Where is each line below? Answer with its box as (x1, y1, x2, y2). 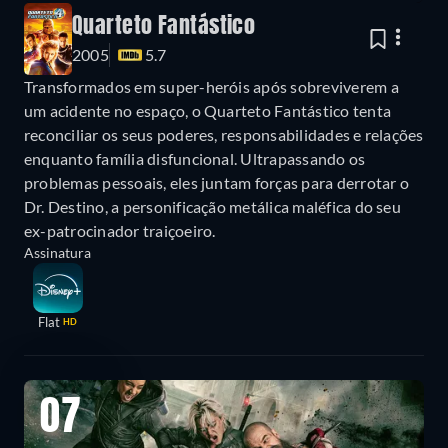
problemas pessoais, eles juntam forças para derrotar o (24, 172, 409, 192)
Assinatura (24, 243, 91, 261)
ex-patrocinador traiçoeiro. (24, 220, 216, 240)
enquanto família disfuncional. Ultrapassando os (24, 148, 366, 168)
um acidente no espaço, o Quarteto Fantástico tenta (24, 100, 391, 120)
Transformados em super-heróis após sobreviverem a (24, 76, 399, 96)
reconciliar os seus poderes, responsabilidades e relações (24, 124, 424, 144)
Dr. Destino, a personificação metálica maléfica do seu (24, 196, 401, 216)
